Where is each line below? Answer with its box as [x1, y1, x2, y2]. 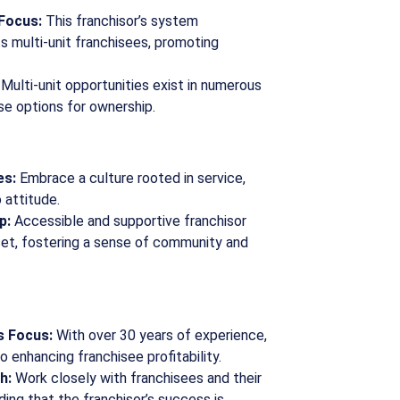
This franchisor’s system [42, 12, 198, 29]
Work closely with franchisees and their [12, 370, 262, 387]
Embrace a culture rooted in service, [16, 170, 246, 187]
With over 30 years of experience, [53, 327, 267, 344]
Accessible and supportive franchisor [11, 212, 246, 229]
